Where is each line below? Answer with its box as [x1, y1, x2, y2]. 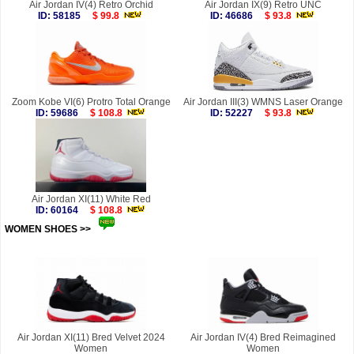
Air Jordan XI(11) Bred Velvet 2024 [17, 332, 165, 344]
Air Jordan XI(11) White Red [31, 194, 151, 205]
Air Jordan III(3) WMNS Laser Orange [183, 96, 343, 108]
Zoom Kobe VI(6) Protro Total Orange [11, 96, 171, 108]
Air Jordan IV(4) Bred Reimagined [190, 332, 336, 344]
